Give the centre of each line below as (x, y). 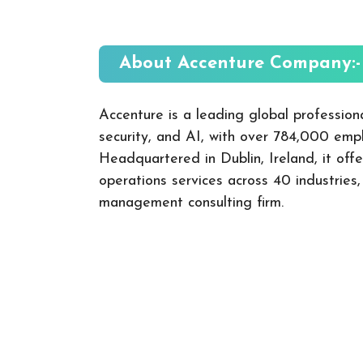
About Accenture (194, 63)
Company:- (315, 63)
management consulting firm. (191, 203)
